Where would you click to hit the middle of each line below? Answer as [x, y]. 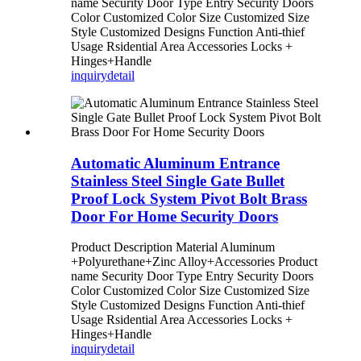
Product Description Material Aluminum [173, 247]
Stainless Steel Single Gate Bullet [178, 180]
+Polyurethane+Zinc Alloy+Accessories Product [194, 262]
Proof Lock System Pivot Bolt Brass [189, 198]
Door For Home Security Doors [174, 216]
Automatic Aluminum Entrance [175, 163]
